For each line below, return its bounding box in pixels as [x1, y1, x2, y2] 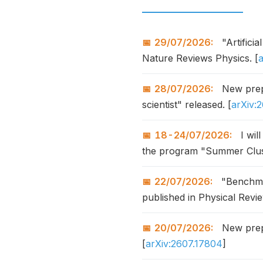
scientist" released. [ [142, 99, 231, 110]
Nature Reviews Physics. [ [142, 52, 258, 64]
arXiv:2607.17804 [146, 238, 222, 249]
